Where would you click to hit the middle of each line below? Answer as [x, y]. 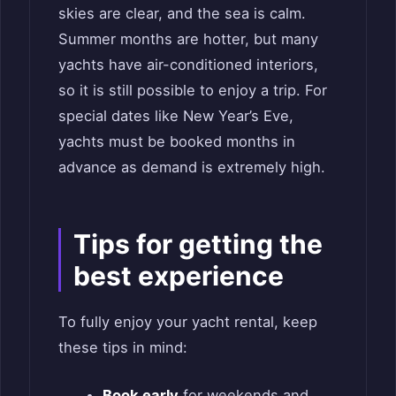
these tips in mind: [123, 348]
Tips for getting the [198, 244]
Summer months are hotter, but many [188, 39]
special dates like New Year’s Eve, [176, 116]
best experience [179, 276]
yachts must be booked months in [177, 142]
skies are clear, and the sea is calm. [182, 14]
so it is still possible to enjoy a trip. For [193, 91]
